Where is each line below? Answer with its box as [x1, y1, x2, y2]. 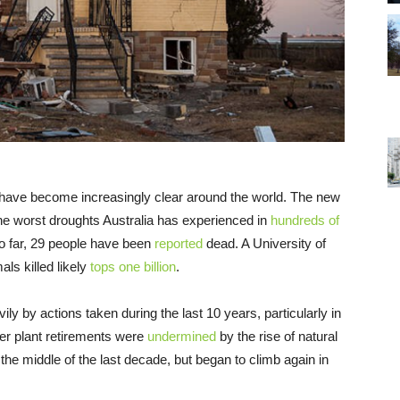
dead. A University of [203, 235, 326, 251]
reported [154, 235, 203, 251]
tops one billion [90, 258, 176, 274]
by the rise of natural [216, 328, 337, 344]
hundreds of [271, 212, 339, 228]
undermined [147, 328, 216, 344]
